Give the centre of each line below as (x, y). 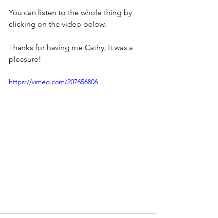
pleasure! (25, 59)
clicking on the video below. (57, 24)
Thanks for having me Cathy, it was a (72, 47)
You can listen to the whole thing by (71, 12)
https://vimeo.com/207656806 (53, 82)
